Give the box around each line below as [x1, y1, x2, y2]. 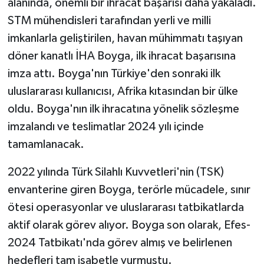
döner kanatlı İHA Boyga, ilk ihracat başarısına [7, 50, 236, 62]
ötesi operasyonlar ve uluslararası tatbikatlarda [7, 202, 244, 214]
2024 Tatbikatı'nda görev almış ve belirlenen [7, 237, 232, 249]
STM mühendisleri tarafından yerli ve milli [7, 15, 211, 27]
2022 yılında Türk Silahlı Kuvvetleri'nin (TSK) [7, 166, 224, 179]
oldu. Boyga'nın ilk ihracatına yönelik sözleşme [7, 103, 239, 115]
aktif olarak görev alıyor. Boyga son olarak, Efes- [7, 219, 250, 232]
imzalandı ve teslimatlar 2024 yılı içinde [7, 121, 204, 133]
